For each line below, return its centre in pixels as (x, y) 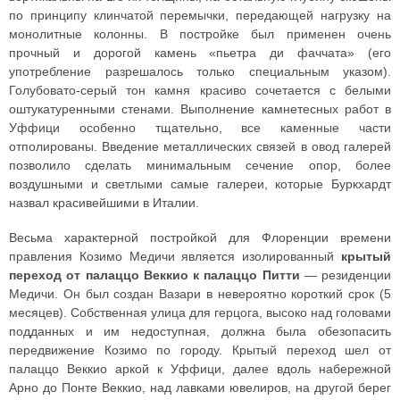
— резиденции (345, 275)
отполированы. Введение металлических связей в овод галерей (200, 147)
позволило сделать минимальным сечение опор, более (200, 166)
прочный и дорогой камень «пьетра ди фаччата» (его (200, 53)
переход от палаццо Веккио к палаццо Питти (154, 275)
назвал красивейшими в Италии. (104, 203)
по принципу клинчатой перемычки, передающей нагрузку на (200, 16)
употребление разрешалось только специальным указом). (200, 72)
